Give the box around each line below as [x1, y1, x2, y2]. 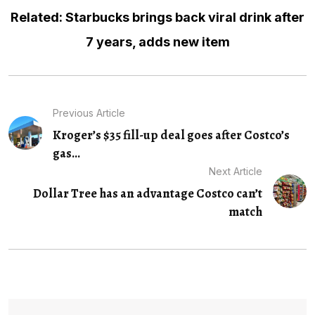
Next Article [209, 165, 263, 177]
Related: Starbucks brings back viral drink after [11, 9, 304, 25]
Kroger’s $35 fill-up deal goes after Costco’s [52, 126, 290, 143]
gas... [52, 144, 80, 162]
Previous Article [52, 106, 125, 119]
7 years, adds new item [85, 34, 230, 49]
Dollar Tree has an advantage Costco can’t [33, 184, 263, 202]
